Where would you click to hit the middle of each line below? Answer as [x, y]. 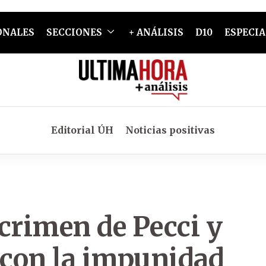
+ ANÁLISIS [156, 32]
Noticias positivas [170, 130]
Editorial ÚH [82, 130]
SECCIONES [74, 32]
